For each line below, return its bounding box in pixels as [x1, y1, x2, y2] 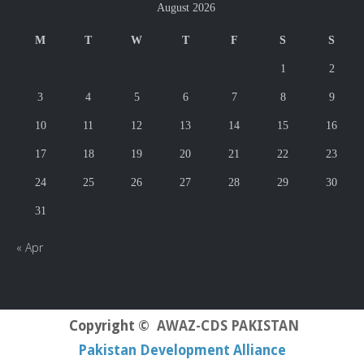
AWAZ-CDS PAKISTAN [156, 317, 299, 334]
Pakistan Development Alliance [78, 341, 286, 358]
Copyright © [68, 317, 149, 334]
